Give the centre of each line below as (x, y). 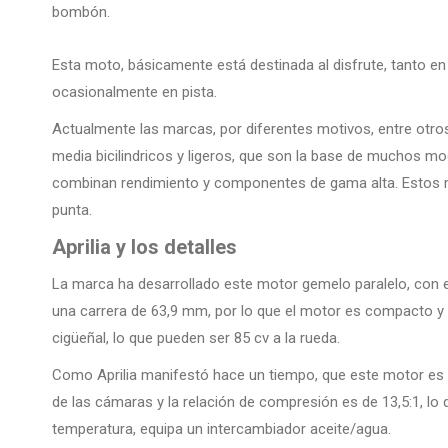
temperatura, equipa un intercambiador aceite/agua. (221, 429)
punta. (72, 210)
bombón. (83, 12)
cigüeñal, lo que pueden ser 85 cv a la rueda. (196, 338)
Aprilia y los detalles (144, 247)
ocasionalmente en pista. (134, 92)
